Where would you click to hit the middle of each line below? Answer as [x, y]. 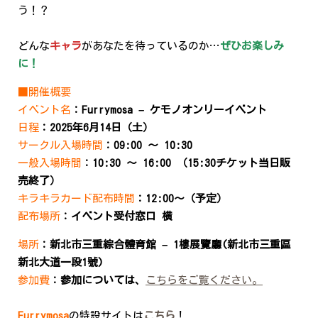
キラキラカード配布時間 [76, 198]
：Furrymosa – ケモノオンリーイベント [169, 110]
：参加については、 [98, 280]
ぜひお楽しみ [252, 46]
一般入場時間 [50, 163]
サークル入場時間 [60, 145]
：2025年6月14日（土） [96, 127]
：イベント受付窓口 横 [116, 216]
